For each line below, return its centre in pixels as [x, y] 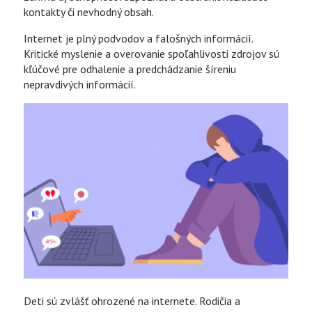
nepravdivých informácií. [80, 84]
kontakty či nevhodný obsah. [89, 11]
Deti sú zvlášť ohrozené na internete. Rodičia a [132, 301]
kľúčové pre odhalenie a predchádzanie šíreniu [130, 69]
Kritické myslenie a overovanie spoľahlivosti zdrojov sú [152, 53]
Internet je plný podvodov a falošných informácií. [139, 38]
